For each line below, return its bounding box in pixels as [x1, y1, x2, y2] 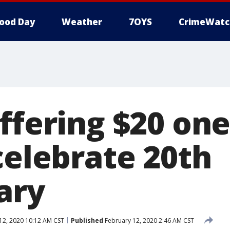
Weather [62, 16, 102, 28]
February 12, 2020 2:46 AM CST [103, 216, 194, 225]
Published [71, 216, 103, 225]
